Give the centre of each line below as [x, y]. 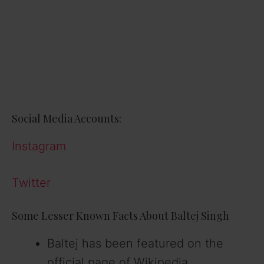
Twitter [31, 182]
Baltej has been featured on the [135, 243]
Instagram [39, 146]
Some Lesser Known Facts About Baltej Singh [121, 215]
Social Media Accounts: [67, 118]
